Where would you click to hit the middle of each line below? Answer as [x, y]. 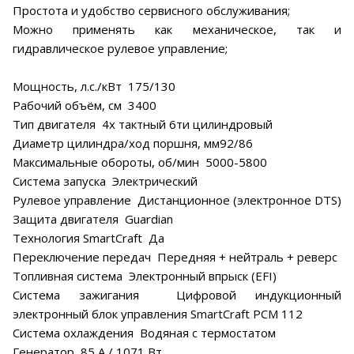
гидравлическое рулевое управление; [120, 48]
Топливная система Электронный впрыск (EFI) [145, 275]
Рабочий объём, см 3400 [85, 105]
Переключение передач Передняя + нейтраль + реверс [175, 256]
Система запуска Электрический [105, 181]
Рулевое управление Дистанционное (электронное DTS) [177, 200]
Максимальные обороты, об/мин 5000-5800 [140, 162]
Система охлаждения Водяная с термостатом [144, 332]
